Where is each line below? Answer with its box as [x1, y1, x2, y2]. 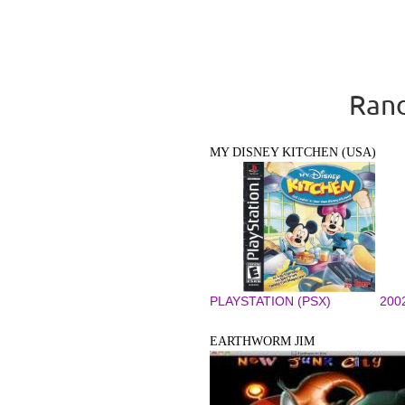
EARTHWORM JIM [210, 334, 315, 349]
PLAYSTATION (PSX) [210, 294, 331, 309]
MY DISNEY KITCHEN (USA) [210, 146, 376, 160]
